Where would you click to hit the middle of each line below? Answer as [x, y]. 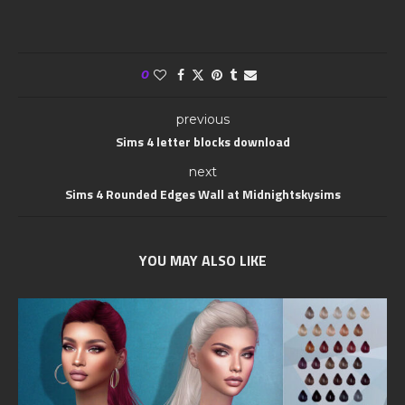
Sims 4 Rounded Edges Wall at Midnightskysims [202, 194]
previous [202, 120]
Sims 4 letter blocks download [202, 142]
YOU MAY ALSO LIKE [202, 261]
